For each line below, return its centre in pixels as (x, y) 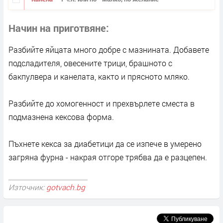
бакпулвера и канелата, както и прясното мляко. (99, 77)
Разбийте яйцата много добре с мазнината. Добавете (109, 50)
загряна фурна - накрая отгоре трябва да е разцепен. (108, 157)
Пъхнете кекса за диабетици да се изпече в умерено (105, 144)
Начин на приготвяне (57, 28)
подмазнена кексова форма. (61, 117)
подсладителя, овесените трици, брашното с (90, 63)
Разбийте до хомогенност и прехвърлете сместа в (102, 104)
